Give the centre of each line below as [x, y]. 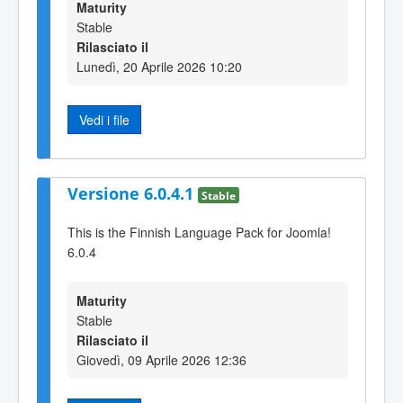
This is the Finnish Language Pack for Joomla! [199, 232]
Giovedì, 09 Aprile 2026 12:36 [161, 360]
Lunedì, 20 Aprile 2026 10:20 [159, 66]
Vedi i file [104, 119]
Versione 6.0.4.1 [133, 194]
